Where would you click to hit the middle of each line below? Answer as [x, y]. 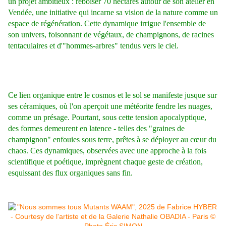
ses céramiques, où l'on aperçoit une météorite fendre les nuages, [110, 106]
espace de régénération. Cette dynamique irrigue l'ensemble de [107, 24]
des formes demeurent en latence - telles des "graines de [96, 129]
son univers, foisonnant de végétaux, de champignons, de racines [111, 35]
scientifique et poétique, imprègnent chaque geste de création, [105, 162]
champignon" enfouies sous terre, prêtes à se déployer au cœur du [112, 140]
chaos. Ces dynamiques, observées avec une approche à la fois [107, 151]
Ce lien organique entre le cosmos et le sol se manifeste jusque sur [112, 95]
